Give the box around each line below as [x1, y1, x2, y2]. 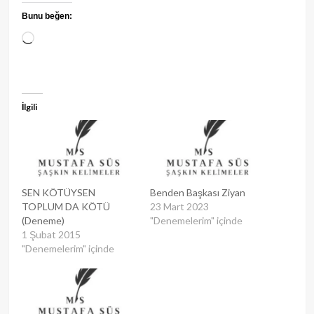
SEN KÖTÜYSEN [21, 186, 95, 198]
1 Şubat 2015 [21, 228, 81, 240]
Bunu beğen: [21, 11, 72, 22]
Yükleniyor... [33, 31, 100, 47]
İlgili [21, 102, 37, 113]
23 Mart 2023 [150, 200, 209, 212]
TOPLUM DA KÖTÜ [21, 200, 110, 212]
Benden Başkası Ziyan [150, 186, 245, 198]
